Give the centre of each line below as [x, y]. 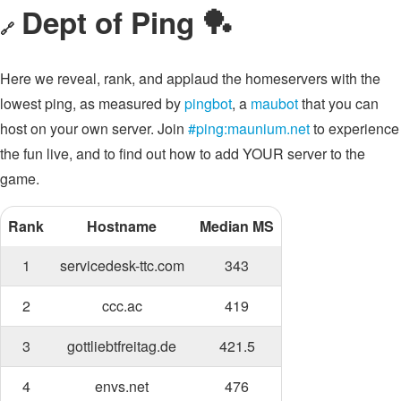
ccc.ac [122, 305]
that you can [338, 103]
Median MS [237, 226]
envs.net [122, 386]
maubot [274, 103]
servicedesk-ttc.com [122, 265]
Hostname [122, 226]
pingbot [208, 103]
